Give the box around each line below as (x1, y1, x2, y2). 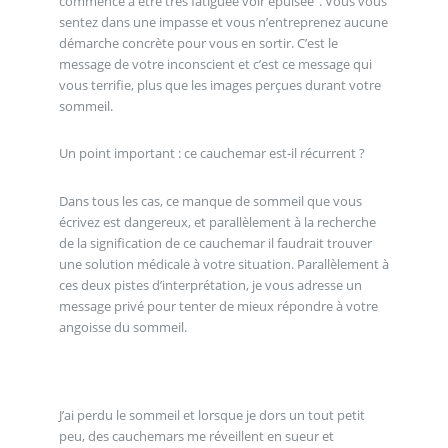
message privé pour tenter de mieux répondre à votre (58, 296, 378, 315)
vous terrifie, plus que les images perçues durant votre (58, 75, 381, 94)
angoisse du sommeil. (58, 317, 187, 336)
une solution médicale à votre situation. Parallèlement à (58, 254, 389, 273)
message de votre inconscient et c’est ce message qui (58, 54, 372, 73)
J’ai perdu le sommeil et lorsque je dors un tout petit (58, 405, 365, 424)
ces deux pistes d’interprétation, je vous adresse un (58, 275, 362, 294)
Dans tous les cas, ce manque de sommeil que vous (58, 191, 362, 210)
